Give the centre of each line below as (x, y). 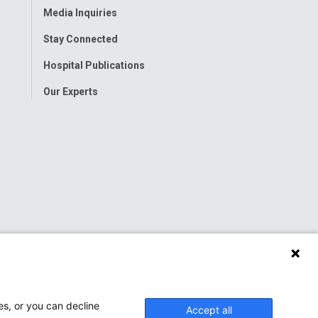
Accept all (209, 310)
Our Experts (71, 91)
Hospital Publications (94, 65)
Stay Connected (81, 39)
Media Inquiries (81, 12)
